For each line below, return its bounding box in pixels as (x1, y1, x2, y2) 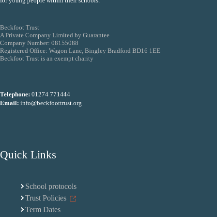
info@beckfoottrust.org (20, 99, 82, 107)
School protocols (25, 182, 77, 191)
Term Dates (25, 205, 61, 214)
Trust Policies (25, 194, 66, 202)
